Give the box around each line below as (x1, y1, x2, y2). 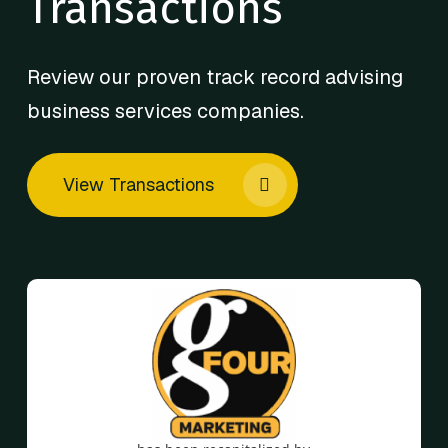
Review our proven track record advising (26, 64, 403, 91)
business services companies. (26, 98, 304, 125)
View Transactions (62, 173, 214, 197)
